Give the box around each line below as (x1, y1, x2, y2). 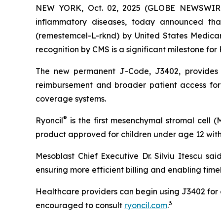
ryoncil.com (124, 200, 167, 210)
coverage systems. (36, 94, 106, 104)
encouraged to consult (36, 200, 124, 210)
